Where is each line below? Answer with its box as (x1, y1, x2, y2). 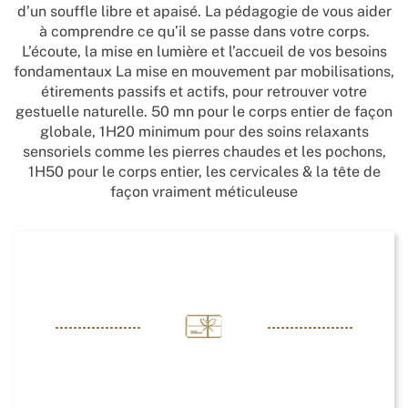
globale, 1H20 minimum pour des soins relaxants (39, 123, 369, 140)
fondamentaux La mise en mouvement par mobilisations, (14, 63, 394, 80)
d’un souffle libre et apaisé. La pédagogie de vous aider (16, 3, 392, 20)
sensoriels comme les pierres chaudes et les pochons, (22, 143, 386, 160)
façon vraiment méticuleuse (110, 183, 298, 200)
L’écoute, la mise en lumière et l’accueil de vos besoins (21, 43, 387, 60)
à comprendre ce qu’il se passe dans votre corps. (38, 23, 370, 40)
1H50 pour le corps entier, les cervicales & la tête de (27, 163, 381, 180)
